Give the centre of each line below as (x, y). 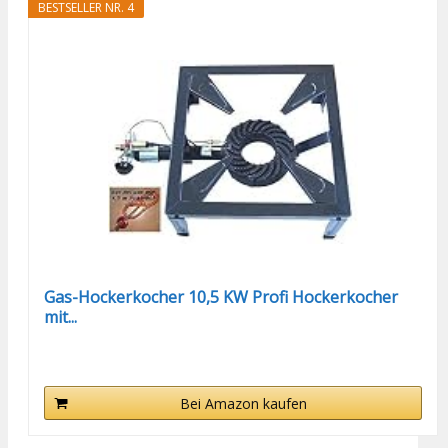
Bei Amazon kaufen (243, 403)
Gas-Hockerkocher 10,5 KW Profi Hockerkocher (221, 296)
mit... (61, 316)
